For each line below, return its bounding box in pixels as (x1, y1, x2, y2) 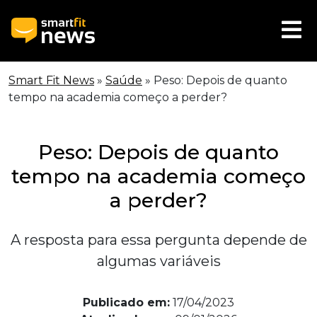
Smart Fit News (8, 74, 94, 87)
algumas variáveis (96, 253, 221, 270)
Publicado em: (83, 296, 170, 309)
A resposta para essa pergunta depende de (10, 231, 307, 248)
